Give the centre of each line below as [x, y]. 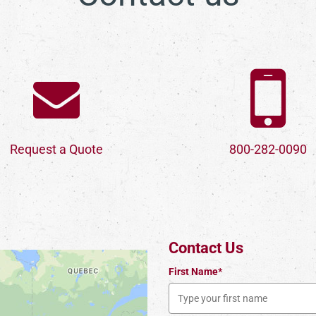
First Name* [195, 271]
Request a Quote [57, 149]
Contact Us [206, 248]
